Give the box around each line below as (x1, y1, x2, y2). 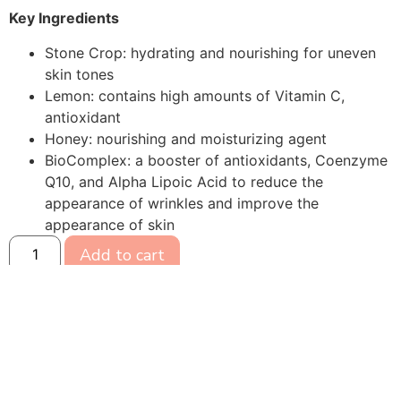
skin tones (45, 64, 114, 83)
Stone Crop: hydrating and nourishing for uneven (45, 43, 376, 62)
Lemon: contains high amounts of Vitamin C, (45, 86, 345, 105)
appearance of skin (45, 215, 175, 234)
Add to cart (80, 243, 166, 266)
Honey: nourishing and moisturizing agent (45, 129, 327, 148)
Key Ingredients (9, 9, 119, 28)
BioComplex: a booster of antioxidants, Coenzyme (45, 150, 388, 169)
